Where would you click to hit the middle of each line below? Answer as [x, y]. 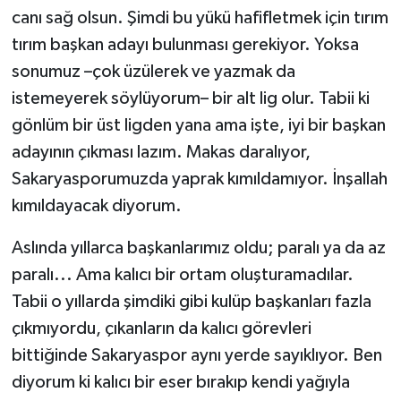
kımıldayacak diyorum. [96, 206]
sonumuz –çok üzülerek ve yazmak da [153, 72]
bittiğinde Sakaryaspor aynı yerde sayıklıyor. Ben [196, 356]
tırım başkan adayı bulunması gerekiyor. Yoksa [185, 45]
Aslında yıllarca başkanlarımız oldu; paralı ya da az [198, 248]
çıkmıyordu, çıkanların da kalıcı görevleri [161, 329]
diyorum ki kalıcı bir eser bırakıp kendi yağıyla [180, 383]
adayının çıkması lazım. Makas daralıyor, [161, 153]
